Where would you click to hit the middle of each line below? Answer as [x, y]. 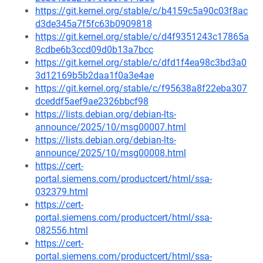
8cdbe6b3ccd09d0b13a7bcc [94, 49]
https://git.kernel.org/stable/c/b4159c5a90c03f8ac [141, 11]
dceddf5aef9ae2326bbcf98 [92, 101]
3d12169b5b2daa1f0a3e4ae [95, 75]
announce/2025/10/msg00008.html [111, 153]
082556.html [62, 230]
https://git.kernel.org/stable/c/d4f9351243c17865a [142, 36]
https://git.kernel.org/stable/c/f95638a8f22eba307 [141, 88]
